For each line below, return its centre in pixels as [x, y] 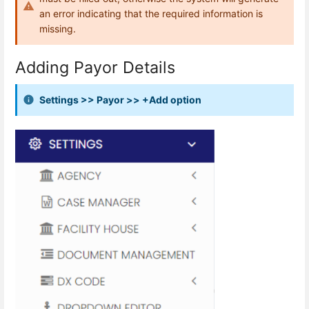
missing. [58, 29]
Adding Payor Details [95, 68]
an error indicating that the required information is [151, 13]
